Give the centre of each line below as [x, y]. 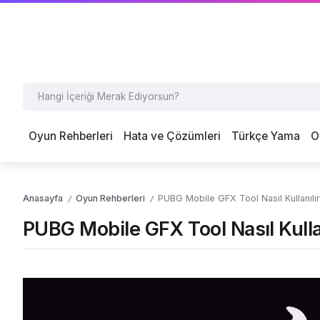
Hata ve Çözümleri [172, 136]
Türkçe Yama [266, 136]
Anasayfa [43, 199]
